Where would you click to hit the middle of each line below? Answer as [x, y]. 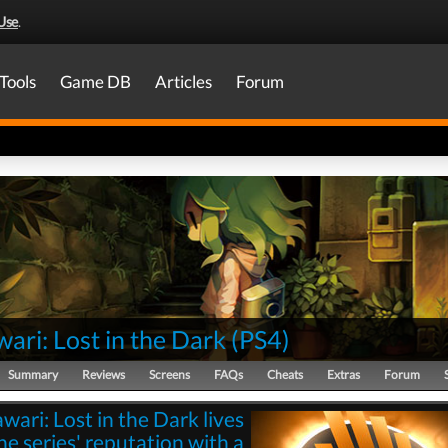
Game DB [95, 81]
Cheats [285, 374]
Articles [183, 81]
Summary [33, 374]
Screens [169, 374]
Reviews [103, 374]
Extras [343, 374]
